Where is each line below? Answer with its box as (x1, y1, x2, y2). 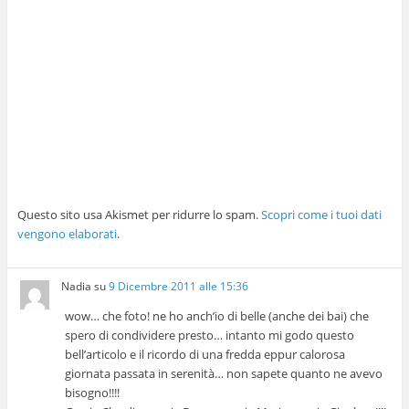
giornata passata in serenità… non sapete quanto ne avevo (65, 365, 383, 383)
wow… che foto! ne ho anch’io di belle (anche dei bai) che (65, 308, 370, 325)
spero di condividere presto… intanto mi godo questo (65, 327, 355, 344)
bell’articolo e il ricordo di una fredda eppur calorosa (65, 346, 346, 363)
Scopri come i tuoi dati (260, 206, 382, 224)
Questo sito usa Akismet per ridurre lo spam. (16, 206, 261, 224)
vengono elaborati (16, 225, 117, 243)
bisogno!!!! (65, 384, 121, 402)
